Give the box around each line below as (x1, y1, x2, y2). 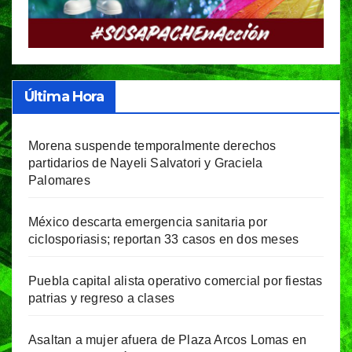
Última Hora (24, 88, 104, 106)
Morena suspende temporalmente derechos (28, 139, 277, 153)
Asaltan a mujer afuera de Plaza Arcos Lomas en (28, 333, 307, 347)
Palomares (28, 174, 90, 188)
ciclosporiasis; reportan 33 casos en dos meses (28, 233, 299, 247)
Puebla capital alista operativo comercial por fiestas (28, 274, 323, 288)
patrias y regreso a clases (28, 291, 175, 306)
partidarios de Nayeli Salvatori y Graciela (28, 156, 263, 170)
